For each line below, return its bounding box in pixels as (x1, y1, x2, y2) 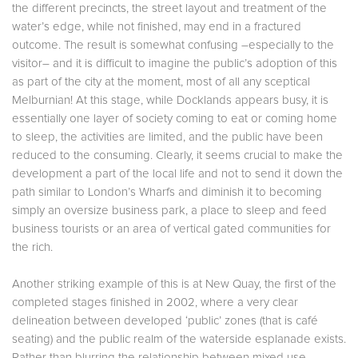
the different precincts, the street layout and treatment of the (12, 2, 327, 14)
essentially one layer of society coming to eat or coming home (12, 112, 337, 125)
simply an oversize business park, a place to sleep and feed (12, 204, 327, 217)
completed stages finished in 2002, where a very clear (12, 296, 298, 308)
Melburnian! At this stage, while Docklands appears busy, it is (12, 93, 328, 106)
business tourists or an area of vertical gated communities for (12, 222, 331, 235)
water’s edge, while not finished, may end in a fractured (12, 20, 301, 33)
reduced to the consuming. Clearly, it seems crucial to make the (12, 149, 343, 161)
